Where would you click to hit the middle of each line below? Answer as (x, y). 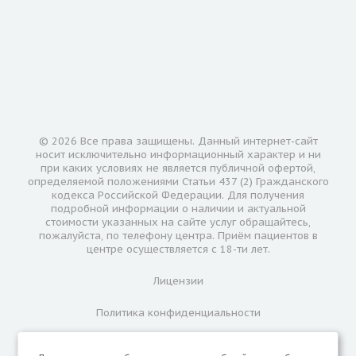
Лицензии (178, 281)
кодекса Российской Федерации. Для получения (178, 195)
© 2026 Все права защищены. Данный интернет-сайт (178, 141)
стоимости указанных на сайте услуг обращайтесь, (178, 222)
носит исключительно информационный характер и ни (178, 155)
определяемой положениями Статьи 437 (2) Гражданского (178, 182)
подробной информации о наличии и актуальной (178, 209)
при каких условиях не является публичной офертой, (178, 168)
